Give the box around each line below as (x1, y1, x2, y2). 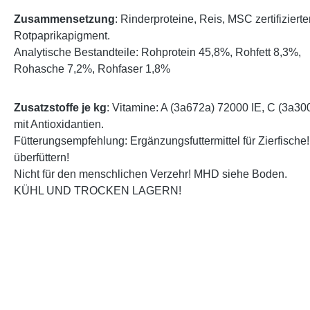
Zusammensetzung (14, 13, 115, 26)
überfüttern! (14, 152, 69, 164)
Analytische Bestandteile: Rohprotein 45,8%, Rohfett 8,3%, (14, 46, 301, 59)
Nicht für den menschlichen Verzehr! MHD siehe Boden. (14, 168, 287, 181)
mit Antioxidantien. (14, 118, 104, 131)
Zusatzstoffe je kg (14, 102, 107, 114)
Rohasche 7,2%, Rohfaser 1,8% (14, 63, 170, 75)
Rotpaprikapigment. (14, 30, 110, 42)
